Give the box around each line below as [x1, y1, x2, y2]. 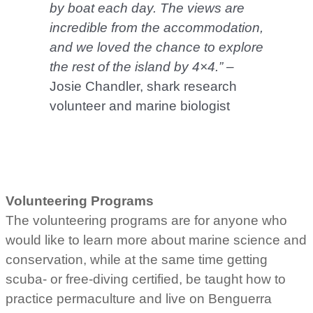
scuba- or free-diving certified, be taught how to [6, 271, 286, 286]
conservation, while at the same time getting [6, 252, 268, 267]
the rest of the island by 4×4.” [49, 59, 223, 74]
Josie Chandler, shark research [49, 78, 237, 94]
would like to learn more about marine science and [6, 232, 307, 247]
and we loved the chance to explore [49, 39, 263, 54]
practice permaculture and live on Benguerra [6, 291, 272, 306]
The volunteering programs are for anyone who [6, 212, 287, 228]
